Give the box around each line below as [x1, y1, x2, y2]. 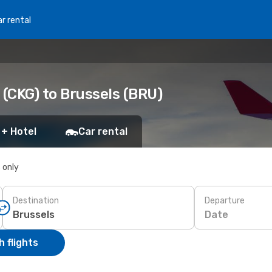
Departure [205, 195, 245, 206]
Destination [13, 195, 59, 206]
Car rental [78, 126, 127, 137]
